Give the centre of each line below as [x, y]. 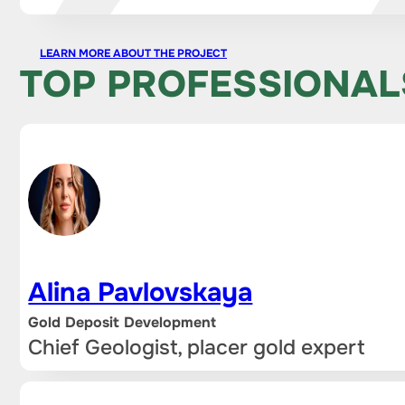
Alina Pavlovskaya [141, 293]
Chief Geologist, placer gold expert [197, 347]
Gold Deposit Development [122, 323]
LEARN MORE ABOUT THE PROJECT [133, 53]
